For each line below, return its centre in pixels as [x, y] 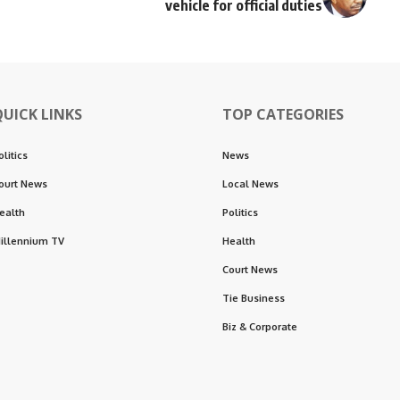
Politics [240, 212]
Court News [250, 269]
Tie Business [254, 298]
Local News [250, 183]
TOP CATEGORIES [283, 114]
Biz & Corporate [260, 326]
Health [239, 241]
